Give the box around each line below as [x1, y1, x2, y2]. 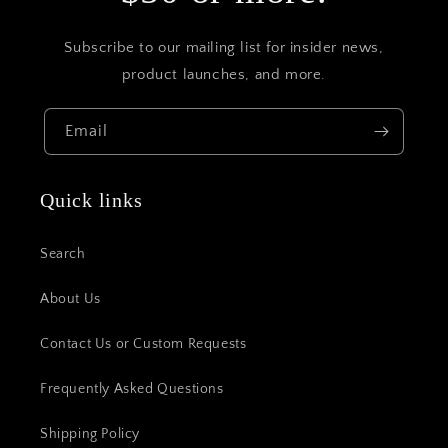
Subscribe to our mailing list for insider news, [64, 39, 384, 56]
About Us [40, 291, 101, 307]
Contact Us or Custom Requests [40, 336, 247, 352]
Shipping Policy [40, 426, 140, 442]
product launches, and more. [121, 66, 327, 83]
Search [40, 246, 86, 262]
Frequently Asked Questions [40, 381, 224, 397]
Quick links [40, 189, 143, 211]
